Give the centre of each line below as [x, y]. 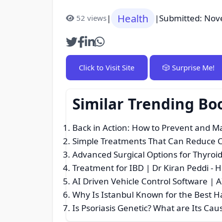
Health [133, 18]
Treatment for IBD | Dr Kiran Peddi [141, 168]
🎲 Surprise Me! [189, 67]
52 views [91, 18]
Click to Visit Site [107, 67]
